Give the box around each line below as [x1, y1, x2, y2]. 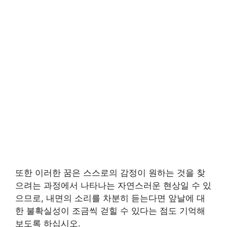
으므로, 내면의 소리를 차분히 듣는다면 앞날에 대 [15, 193, 205, 203]
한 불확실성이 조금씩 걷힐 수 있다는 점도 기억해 [15, 206, 205, 216]
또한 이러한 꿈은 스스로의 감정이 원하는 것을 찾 [15, 168, 205, 178]
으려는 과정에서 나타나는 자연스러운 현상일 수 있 [15, 180, 211, 191]
